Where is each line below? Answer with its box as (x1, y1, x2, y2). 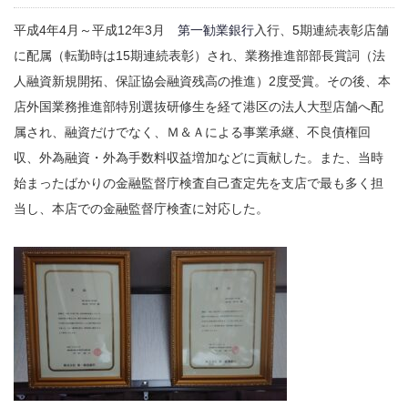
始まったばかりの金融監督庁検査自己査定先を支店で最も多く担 (14, 175, 383, 190)
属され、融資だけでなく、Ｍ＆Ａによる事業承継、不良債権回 (14, 124, 371, 139)
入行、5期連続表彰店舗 (254, 22, 389, 37)
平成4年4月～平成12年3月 (14, 22, 178, 37)
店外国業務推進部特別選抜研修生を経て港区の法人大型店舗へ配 (14, 98, 383, 114)
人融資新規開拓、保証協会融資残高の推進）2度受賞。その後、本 (14, 73, 391, 88)
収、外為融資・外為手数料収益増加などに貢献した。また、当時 (14, 149, 383, 165)
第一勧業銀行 (178, 22, 254, 37)
